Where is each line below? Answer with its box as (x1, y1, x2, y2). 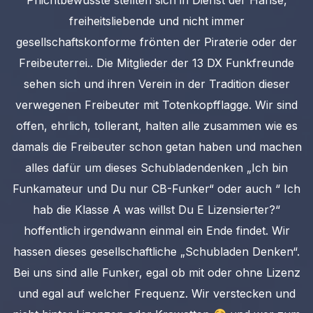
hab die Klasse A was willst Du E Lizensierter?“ (33, 203, 280, 217)
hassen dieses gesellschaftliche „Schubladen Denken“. (13, 245, 300, 259)
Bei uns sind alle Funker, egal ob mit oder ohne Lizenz (13, 265, 300, 280)
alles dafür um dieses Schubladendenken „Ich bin (25, 161, 288, 175)
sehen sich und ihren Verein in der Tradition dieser (23, 77, 290, 92)
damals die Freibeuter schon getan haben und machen (11, 140, 302, 154)
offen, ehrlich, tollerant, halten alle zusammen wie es (15, 119, 298, 133)
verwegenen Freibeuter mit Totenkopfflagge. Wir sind (15, 98, 298, 112)
